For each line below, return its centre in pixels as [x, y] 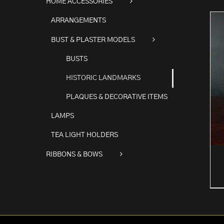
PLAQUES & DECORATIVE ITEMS [117, 97]
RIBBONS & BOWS [74, 154]
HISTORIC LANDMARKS [103, 78]
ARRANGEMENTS [78, 20]
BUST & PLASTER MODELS [93, 40]
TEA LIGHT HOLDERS [84, 135]
